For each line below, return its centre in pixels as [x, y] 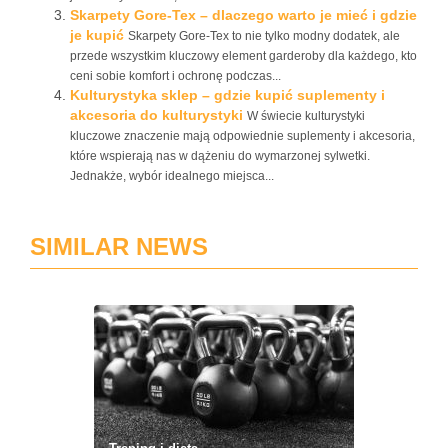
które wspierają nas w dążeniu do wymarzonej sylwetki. [220, 156]
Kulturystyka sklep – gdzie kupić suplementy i [227, 95]
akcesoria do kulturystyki [156, 115]
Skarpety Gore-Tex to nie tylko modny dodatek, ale [264, 36]
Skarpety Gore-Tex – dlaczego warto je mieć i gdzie [243, 15]
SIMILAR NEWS [119, 246]
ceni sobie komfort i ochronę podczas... [175, 76]
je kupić [97, 35]
